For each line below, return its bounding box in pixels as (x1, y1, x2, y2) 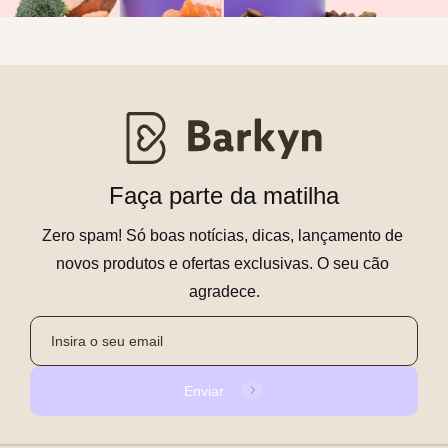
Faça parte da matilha (109, 182, 339, 209)
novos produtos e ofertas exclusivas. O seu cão (55, 255, 389, 272)
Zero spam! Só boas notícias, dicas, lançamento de (41, 227, 403, 244)
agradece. (188, 283, 260, 300)
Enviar (184, 383, 224, 399)
